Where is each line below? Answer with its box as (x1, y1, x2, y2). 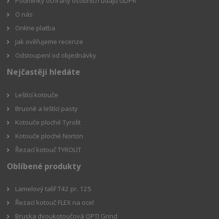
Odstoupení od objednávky (15, 51, 97, 60)
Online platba (15, 23, 56, 33)
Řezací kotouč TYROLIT (15, 145, 82, 154)
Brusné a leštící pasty (15, 104, 78, 113)
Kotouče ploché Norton (15, 131, 84, 140)
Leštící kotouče (15, 90, 59, 99)
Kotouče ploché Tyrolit (15, 117, 81, 127)
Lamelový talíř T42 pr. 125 (15, 184, 92, 193)
